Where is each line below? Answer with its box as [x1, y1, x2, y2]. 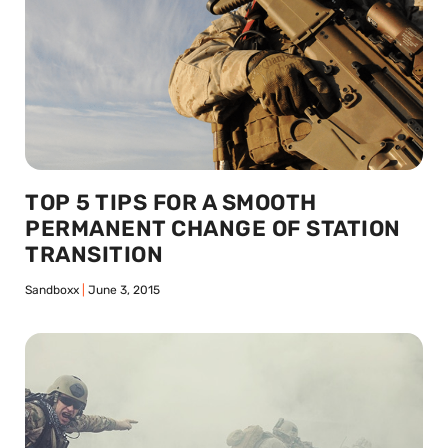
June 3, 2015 [85, 282, 160, 297]
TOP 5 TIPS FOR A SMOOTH [25, 188, 317, 216]
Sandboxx [25, 282, 82, 297]
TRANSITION [25, 240, 163, 268]
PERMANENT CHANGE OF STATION [25, 214, 401, 242]
